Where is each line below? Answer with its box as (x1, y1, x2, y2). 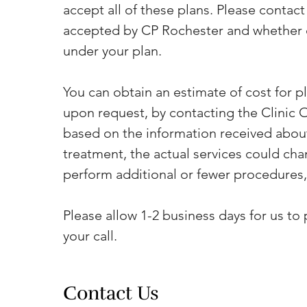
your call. (63, 228, 117, 244)
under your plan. (63, 42, 162, 59)
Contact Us (63, 282, 159, 305)
